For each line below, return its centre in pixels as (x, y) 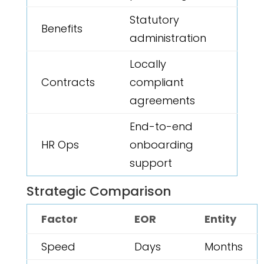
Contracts (68, 82)
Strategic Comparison (99, 192)
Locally (148, 64)
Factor (59, 219)
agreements (162, 101)
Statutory (154, 20)
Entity (220, 219)
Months (223, 247)
